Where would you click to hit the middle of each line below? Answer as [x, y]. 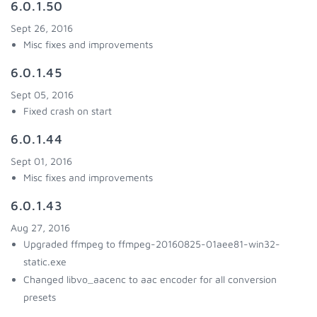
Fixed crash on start [68, 111]
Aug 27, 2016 [40, 227]
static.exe [45, 261]
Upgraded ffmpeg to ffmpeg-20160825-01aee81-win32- [152, 244]
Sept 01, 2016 [41, 161]
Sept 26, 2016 [42, 28]
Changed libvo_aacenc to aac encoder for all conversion [150, 279]
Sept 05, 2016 [42, 94]
